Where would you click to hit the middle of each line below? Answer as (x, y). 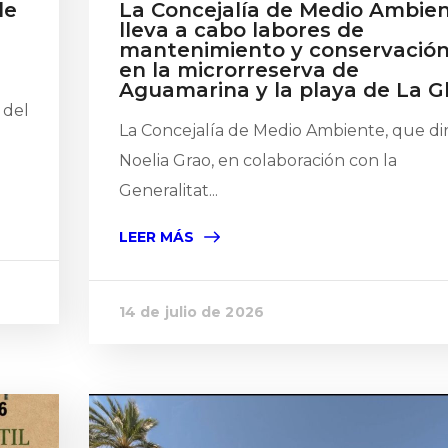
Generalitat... (168, 190)
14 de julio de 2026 (191, 312)
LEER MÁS (156, 237)
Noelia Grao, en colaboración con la (258, 160)
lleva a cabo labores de (241, 30)
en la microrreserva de (239, 70)
